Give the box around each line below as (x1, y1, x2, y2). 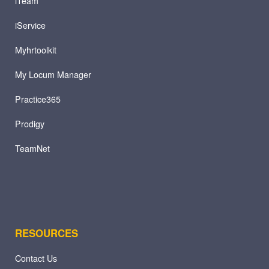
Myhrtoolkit (14, 43, 56, 56)
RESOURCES (14, 225, 78, 240)
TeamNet (14, 142, 50, 154)
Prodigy (14, 117, 44, 130)
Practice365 (14, 92, 61, 105)
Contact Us (14, 252, 57, 264)
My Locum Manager (14, 68, 91, 80)
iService (14, 19, 46, 31)
